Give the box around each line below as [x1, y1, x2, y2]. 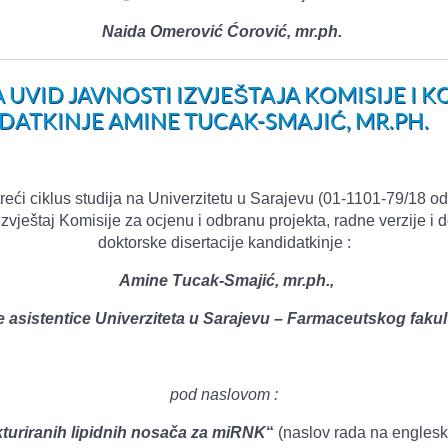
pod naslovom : [170, 386, 278, 403]
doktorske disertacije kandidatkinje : [97, 234, 351, 251]
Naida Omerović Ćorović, [102, 23, 295, 40]
